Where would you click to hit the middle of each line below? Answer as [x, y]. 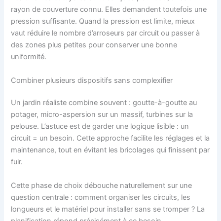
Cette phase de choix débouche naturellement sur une [102, 185]
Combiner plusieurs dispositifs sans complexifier [92, 80]
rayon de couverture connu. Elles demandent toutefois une [109, 10]
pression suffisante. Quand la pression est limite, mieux [103, 21]
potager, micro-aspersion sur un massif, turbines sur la [102, 115]
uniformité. [29, 57]
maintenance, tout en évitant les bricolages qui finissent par [110, 150]
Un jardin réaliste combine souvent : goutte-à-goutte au [104, 103]
